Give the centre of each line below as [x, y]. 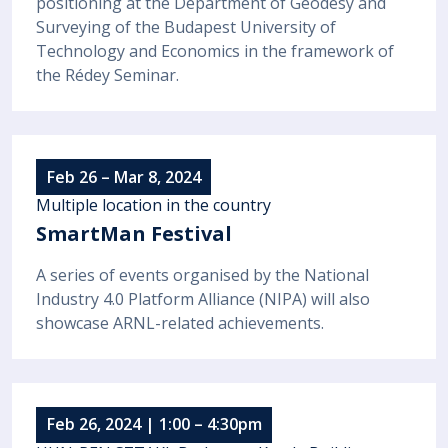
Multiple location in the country [153, 205]
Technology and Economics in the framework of [215, 51]
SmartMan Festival [134, 234]
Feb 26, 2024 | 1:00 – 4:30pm [154, 424]
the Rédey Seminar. [107, 75]
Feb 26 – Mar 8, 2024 [123, 176]
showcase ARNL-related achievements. [180, 322]
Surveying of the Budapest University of [186, 27]
